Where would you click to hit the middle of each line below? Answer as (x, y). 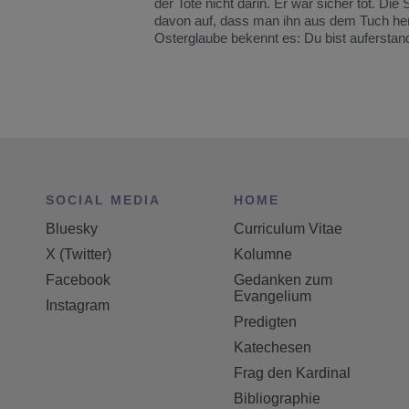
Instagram (78, 305)
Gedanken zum (283, 279)
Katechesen (273, 347)
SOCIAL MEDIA (103, 199)
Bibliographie (278, 398)
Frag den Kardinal (293, 372)
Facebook (78, 279)
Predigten (266, 321)
